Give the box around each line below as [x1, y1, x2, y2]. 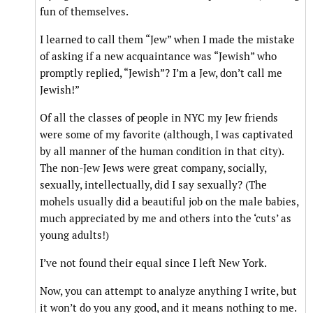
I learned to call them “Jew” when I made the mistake [40, 33, 295, 47]
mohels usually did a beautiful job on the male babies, [40, 195, 298, 209]
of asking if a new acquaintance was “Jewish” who [40, 50, 277, 64]
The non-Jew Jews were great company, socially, [40, 161, 266, 175]
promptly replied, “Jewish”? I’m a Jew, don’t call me [40, 66, 282, 80]
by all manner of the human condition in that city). [40, 145, 284, 159]
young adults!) [40, 228, 109, 242]
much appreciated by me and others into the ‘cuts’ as [40, 212, 291, 226]
